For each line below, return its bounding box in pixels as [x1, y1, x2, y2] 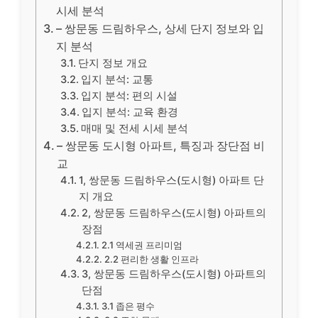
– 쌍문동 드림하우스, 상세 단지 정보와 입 [56, 21, 265, 35]
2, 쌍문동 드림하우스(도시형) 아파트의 [82, 207, 267, 219]
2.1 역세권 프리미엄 [101, 239, 182, 251]
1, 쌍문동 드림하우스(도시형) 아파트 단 [79, 174, 265, 187]
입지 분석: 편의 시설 [81, 89, 178, 102]
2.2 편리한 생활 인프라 [104, 253, 199, 265]
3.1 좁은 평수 [101, 300, 155, 312]
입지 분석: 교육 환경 [82, 106, 179, 119]
